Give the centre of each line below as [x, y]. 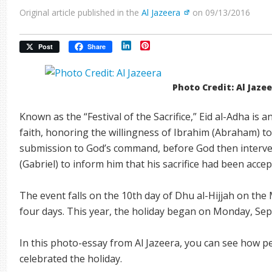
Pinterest [171, 46]
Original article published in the [81, 12]
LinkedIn [151, 46]
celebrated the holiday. [71, 259]
